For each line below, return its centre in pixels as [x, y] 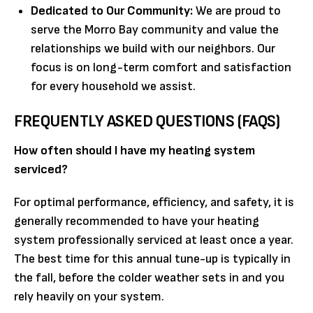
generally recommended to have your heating [137, 221]
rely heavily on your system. [89, 296]
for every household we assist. [113, 86]
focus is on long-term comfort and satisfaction [161, 67]
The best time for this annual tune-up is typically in [152, 259]
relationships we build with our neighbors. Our [153, 48]
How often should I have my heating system [134, 150]
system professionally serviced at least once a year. [154, 240]
